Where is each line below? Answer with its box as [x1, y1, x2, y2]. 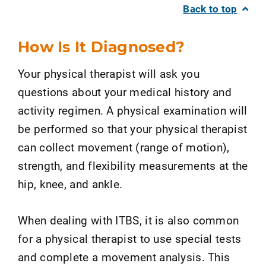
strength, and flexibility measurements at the [18, 157, 248, 173]
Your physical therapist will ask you [18, 65, 199, 81]
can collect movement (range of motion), [18, 139, 230, 154]
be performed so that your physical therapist [18, 121, 248, 136]
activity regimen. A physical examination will [18, 102, 248, 118]
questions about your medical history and [18, 84, 232, 99]
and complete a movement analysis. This [18, 249, 230, 264]
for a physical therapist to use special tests [18, 230, 242, 246]
